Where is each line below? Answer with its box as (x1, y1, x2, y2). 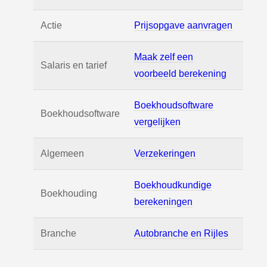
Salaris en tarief (41, 60, 107, 70)
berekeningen (134, 197, 193, 207)
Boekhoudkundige (134, 180, 212, 190)
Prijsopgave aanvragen (134, 20, 232, 30)
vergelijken (134, 117, 181, 127)
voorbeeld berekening (134, 69, 226, 79)
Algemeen (41, 148, 84, 159)
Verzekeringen (134, 148, 195, 159)
